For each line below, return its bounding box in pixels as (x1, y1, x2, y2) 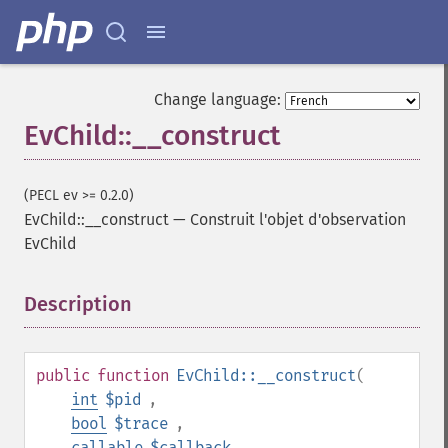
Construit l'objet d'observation (190, 210, 406, 229)
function (97, 366, 169, 385)
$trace (114, 414, 168, 433)
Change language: (154, 90, 281, 109)
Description (24, 292, 132, 316)
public (36, 366, 90, 385)
